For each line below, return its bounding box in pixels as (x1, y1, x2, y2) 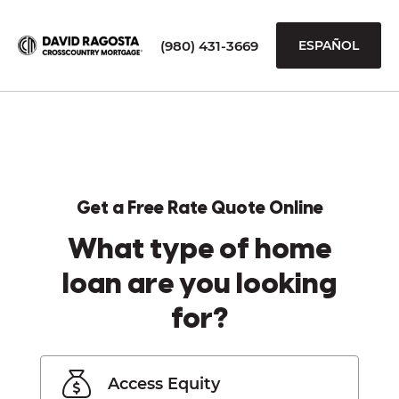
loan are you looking (62, 270, 337, 300)
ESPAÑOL (298, 37, 359, 53)
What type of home (68, 235, 331, 265)
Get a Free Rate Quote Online (76, 199, 323, 218)
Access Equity (108, 373, 220, 394)
